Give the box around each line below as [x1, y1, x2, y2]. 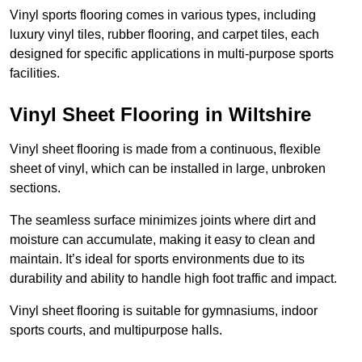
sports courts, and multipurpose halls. [10, 323, 222, 338]
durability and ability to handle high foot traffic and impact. [10, 271, 337, 286]
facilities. [10, 66, 60, 81]
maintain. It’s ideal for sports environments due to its [10, 252, 305, 267]
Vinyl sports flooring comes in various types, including [10, 8, 316, 23]
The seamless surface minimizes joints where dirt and [10, 213, 316, 228]
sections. [10, 181, 61, 196]
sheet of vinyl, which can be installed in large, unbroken [10, 162, 326, 176]
